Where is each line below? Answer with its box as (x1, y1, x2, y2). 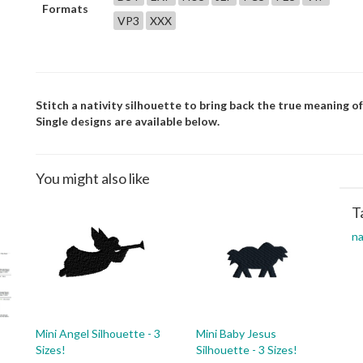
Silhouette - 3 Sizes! (196, 343, 297, 357)
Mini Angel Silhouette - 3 (36, 327, 160, 340)
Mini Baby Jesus (196, 327, 276, 340)
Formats (42, 2, 88, 15)
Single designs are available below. (36, 114, 220, 128)
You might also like (36, 169, 150, 187)
